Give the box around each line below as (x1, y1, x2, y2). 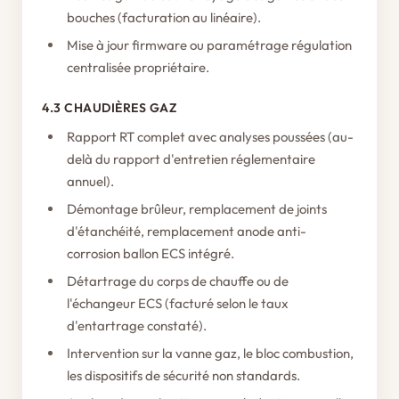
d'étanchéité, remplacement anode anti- (67, 223, 306, 240)
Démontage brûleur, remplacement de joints (67, 200, 327, 217)
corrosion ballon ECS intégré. (67, 245, 234, 262)
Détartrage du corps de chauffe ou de (67, 273, 289, 289)
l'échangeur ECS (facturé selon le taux (67, 295, 289, 312)
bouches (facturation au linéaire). (67, 9, 261, 26)
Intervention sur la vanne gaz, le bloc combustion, (67, 345, 354, 362)
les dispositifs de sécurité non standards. (67, 367, 300, 384)
